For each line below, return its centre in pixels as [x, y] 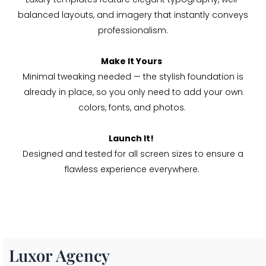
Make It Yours [133, 61]
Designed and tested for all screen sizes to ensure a [133, 154]
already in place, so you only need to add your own [133, 92]
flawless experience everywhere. [133, 170]
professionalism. [133, 31]
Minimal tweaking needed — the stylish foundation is [133, 77]
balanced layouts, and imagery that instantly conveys [133, 15]
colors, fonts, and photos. [133, 108]
